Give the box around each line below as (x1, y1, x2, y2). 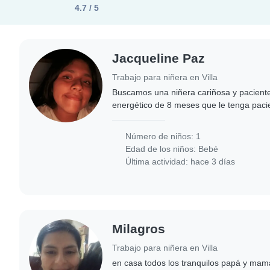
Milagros (112, 221, 166, 236)
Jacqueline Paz (112, 51, 206, 65)
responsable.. (112, 125, 165, 135)
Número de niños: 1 (123, 131, 201, 141)
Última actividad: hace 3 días (123, 156, 236, 166)
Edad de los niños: (123, 143, 199, 154)
